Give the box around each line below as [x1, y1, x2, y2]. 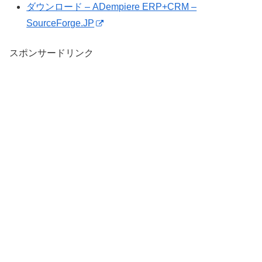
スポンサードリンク [9, 47, 94, 58]
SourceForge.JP [26, 18, 95, 29]
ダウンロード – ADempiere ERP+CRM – [26, 2, 197, 12]
